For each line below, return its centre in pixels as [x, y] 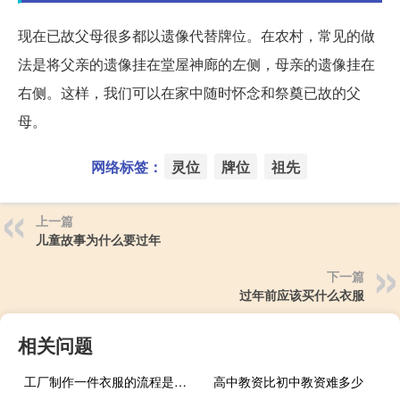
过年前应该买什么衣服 [302, 295]
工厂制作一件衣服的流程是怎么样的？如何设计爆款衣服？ [180, 382]
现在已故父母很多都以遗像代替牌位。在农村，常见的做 [196, 36]
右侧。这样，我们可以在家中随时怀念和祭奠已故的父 [189, 93]
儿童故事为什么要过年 [98, 240]
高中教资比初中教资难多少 [289, 382]
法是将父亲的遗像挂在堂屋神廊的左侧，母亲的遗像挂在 [196, 64]
